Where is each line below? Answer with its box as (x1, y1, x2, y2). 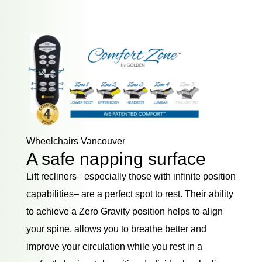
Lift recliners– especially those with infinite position (26, 171, 236, 181)
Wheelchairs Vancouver (26, 136, 125, 146)
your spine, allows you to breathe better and (26, 223, 206, 234)
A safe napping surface (26, 149, 206, 168)
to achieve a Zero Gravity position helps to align (26, 206, 223, 216)
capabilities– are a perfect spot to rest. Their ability (26, 188, 233, 199)
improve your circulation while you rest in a (26, 241, 202, 251)
